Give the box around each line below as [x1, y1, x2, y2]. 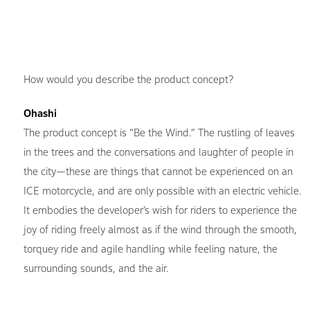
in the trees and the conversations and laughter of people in [23, 145, 293, 158]
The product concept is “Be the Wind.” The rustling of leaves [23, 126, 295, 138]
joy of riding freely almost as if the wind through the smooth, [23, 223, 297, 235]
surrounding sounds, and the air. [23, 262, 169, 274]
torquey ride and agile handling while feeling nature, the [23, 242, 277, 255]
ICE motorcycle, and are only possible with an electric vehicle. [23, 184, 302, 197]
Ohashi [23, 107, 57, 119]
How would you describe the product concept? [23, 73, 233, 85]
